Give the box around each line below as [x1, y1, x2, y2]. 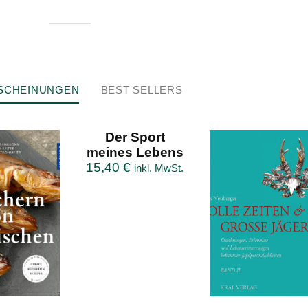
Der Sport [104, 130, 165, 145]
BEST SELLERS [100, 84, 183, 96]
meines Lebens [86, 145, 184, 160]
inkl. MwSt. [134, 162, 184, 175]
